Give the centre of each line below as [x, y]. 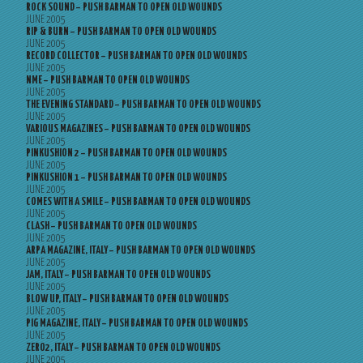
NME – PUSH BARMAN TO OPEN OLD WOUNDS [108, 81]
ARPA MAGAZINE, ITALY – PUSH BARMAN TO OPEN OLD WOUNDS [141, 251]
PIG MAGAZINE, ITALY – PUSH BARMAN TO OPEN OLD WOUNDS [137, 324]
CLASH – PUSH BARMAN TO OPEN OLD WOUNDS [111, 226]
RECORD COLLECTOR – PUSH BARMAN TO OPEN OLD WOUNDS [137, 56]
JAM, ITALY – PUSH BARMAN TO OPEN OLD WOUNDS [118, 275]
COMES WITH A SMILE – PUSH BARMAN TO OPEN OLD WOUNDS [138, 202]
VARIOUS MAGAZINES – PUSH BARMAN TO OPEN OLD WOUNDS [138, 129]
